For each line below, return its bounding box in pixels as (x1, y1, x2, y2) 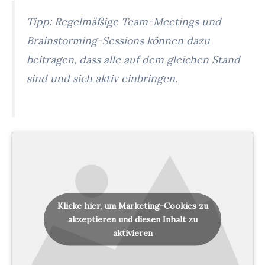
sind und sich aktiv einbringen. (27, 72, 177, 86)
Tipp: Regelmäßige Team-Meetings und (27, 15, 221, 29)
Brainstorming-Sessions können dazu (27, 34, 210, 48)
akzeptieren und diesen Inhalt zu (67, 214, 198, 225)
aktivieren (112, 227, 153, 238)
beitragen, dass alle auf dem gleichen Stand (27, 53, 240, 67)
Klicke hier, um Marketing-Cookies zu (57, 200, 208, 211)
